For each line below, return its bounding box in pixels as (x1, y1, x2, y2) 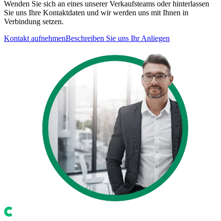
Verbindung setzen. (4, 17, 64, 26)
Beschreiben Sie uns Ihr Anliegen (66, 34, 170, 43)
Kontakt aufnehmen (4, 34, 66, 43)
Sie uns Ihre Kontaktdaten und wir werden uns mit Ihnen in (4, 8, 188, 17)
